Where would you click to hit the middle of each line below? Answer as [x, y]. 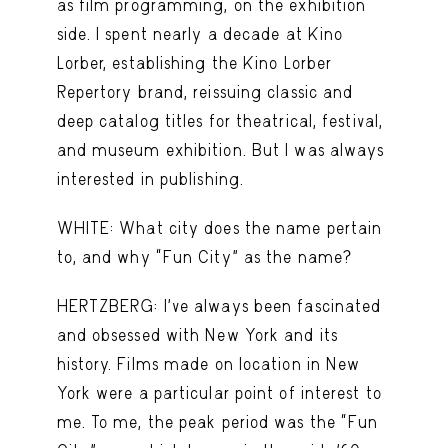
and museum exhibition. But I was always [220, 149]
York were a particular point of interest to [219, 392]
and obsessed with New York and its [197, 334]
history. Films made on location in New [208, 363]
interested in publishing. [150, 178]
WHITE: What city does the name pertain [219, 227]
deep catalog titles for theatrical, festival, [220, 120]
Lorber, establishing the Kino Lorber [194, 62]
